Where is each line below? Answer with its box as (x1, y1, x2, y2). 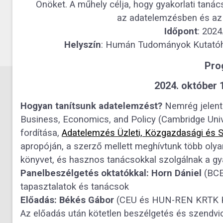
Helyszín (64, 39, 101, 50)
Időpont (164, 25, 198, 37)
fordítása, (20, 127, 62, 138)
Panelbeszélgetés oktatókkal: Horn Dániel (20, 167, 202, 179)
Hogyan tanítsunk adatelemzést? (20, 100, 162, 111)
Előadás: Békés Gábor (20, 194, 114, 206)
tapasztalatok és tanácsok (20, 181, 129, 192)
